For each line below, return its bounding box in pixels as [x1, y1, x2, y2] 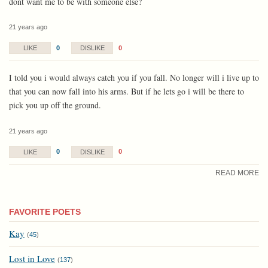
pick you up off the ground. [9, 99, 101, 111]
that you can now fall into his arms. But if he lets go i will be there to [9, 86, 244, 98]
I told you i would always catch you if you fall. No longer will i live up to [9, 72, 259, 84]
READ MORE [215, 169, 259, 178]
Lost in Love [9, 252, 55, 265]
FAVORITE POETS [9, 207, 81, 217]
